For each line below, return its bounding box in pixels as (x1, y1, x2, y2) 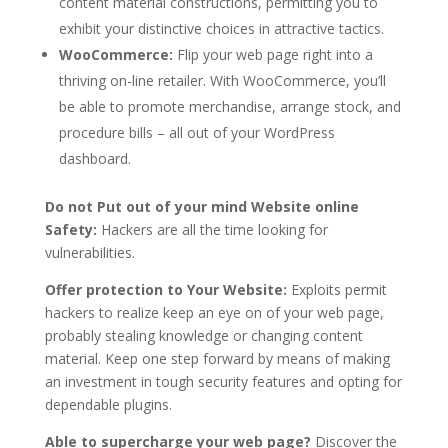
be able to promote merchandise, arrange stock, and (58, 96, 401, 116)
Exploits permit (286, 279, 387, 299)
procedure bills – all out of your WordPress (58, 122, 335, 142)
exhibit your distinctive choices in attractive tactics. (58, 18, 384, 38)
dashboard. (58, 148, 131, 168)
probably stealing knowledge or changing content (44, 325, 363, 345)
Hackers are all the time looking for (96, 219, 328, 239)
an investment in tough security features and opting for (44, 371, 402, 391)
